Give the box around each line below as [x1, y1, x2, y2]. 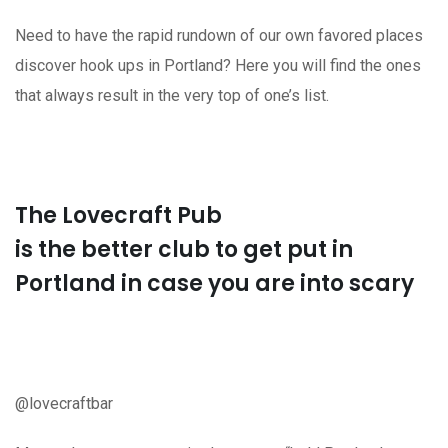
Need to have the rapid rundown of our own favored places [15, 25, 423, 45]
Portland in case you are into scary [15, 267, 414, 299]
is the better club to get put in [15, 233, 353, 265]
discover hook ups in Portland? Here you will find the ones [15, 55, 421, 75]
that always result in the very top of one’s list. [15, 85, 329, 105]
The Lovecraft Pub [15, 199, 222, 231]
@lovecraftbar [15, 393, 113, 413]
